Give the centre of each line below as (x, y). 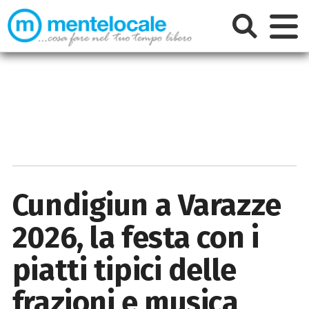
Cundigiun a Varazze (147, 205)
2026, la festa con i (136, 237)
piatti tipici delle (124, 270)
